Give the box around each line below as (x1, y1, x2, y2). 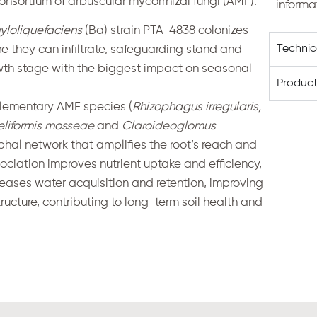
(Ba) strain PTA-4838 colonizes (82, 25, 249, 38)
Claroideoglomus (119, 120, 217, 133)
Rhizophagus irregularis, (132, 101, 262, 114)
